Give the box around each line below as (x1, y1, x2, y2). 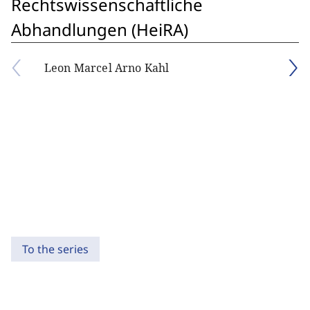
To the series (22, 241, 89, 257)
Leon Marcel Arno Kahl (44, 60, 170, 75)
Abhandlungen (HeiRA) (11, 18, 188, 41)
